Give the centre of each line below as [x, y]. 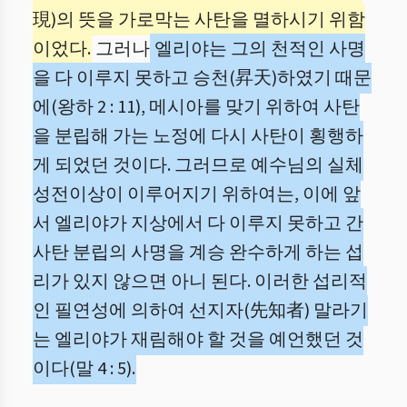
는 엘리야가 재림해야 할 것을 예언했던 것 [198, 340]
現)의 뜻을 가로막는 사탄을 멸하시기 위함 [199, 20]
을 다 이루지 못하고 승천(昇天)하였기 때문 [202, 78]
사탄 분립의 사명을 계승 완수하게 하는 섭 [198, 253]
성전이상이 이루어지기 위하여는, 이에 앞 [197, 194]
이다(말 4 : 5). [84, 369]
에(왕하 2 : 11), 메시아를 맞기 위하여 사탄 [196, 107]
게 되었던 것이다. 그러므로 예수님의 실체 [198, 165]
